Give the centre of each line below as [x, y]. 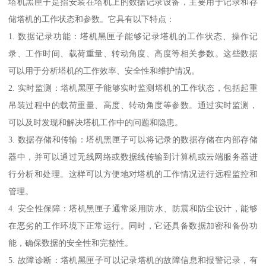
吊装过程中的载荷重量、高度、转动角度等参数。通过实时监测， [133, 105]
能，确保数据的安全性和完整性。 [71, 243]
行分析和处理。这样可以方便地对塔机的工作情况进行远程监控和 [133, 174]
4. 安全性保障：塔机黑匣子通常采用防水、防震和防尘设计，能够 [133, 208]
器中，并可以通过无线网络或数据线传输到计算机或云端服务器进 [133, 156]
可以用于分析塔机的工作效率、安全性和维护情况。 [104, 70]
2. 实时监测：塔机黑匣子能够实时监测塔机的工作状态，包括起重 [133, 88]
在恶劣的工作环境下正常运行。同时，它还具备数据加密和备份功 [133, 225]
